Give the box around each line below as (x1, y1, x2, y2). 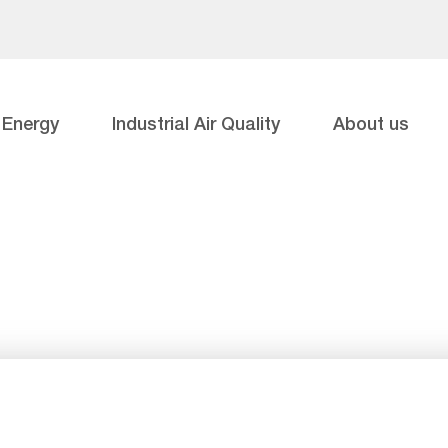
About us (333, 112, 409, 134)
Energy (2, 112, 59, 134)
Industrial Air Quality (112, 112, 280, 134)
